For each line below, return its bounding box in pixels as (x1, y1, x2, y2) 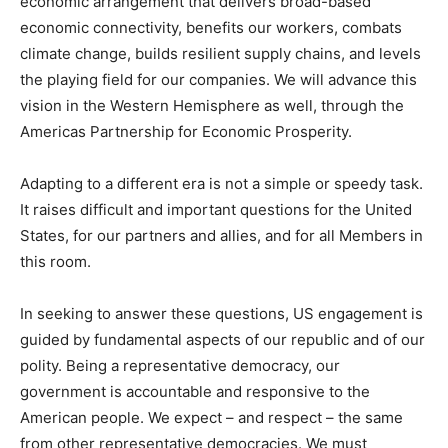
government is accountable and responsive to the (20, 382, 370, 402)
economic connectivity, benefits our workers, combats (20, 18, 402, 38)
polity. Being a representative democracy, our (20, 356, 340, 376)
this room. (20, 252, 91, 272)
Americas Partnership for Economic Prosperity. (20, 122, 352, 142)
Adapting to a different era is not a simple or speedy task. (20, 174, 423, 194)
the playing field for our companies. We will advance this (20, 70, 417, 90)
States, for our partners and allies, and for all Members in (20, 226, 423, 246)
